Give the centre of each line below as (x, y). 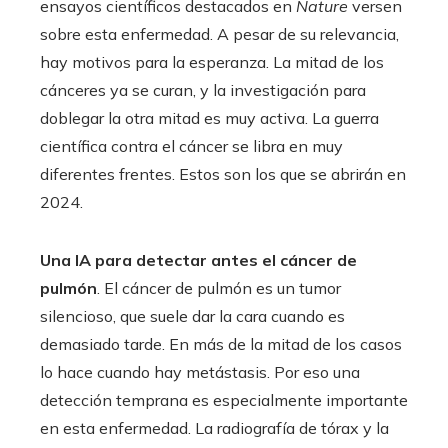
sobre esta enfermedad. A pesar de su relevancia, (219, 33)
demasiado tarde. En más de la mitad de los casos (221, 343)
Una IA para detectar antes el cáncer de (198, 259)
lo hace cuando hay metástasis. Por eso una (200, 371)
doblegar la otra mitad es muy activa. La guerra (209, 117)
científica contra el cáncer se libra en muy (191, 145)
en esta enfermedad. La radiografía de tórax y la (214, 427)
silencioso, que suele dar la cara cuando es (192, 315)
